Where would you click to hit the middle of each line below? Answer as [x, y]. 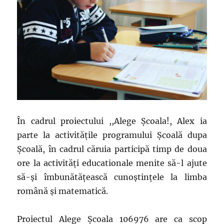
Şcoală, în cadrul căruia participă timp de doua [112, 149]
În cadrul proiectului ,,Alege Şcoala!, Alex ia [112, 121]
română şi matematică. [63, 191]
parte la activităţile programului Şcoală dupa [112, 135]
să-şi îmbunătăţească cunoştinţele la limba [112, 177]
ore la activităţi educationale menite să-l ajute [112, 163]
